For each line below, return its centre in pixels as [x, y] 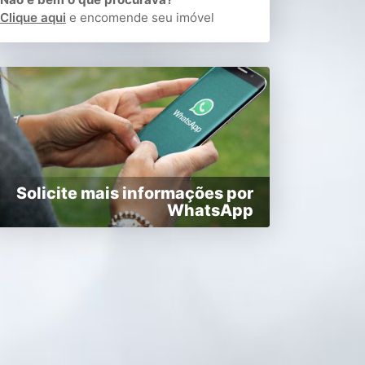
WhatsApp [210, 211]
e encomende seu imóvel [140, 17]
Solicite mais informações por [135, 193]
